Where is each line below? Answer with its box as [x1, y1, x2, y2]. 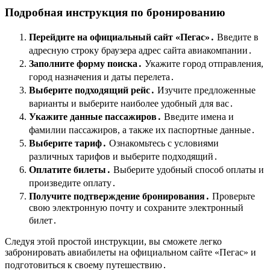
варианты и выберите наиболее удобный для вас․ [29, 98, 234, 109]
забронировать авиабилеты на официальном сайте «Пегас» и [5, 247, 256, 258]
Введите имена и [162, 111, 234, 122]
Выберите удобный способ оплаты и [111, 165, 264, 175]
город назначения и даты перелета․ [29, 72, 175, 83]
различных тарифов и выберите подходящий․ [29, 151, 218, 162]
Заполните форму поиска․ [29, 58, 142, 69]
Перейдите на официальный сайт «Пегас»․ [29, 32, 215, 43]
